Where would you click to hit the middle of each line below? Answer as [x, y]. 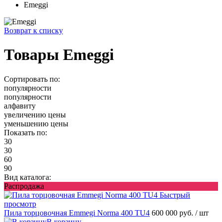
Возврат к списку [33, 30]
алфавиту [20, 106]
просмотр [20, 204]
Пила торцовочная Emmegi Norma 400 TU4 [77, 213]
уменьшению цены [36, 123]
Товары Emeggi [59, 55]
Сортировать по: [32, 79]
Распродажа [24, 186]
